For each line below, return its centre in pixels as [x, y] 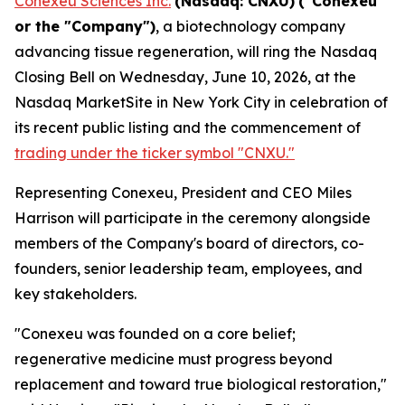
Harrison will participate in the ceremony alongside [193, 218]
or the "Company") [85, 26]
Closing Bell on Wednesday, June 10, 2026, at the [185, 77]
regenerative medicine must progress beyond [174, 359]
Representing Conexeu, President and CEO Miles [183, 193]
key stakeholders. [75, 294]
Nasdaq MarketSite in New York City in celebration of [201, 102]
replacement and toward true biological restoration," [201, 384]
